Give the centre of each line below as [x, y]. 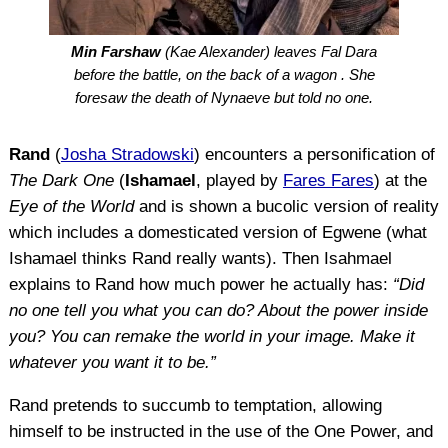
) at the [400, 180]
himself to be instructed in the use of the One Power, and [220, 431]
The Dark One [61, 180]
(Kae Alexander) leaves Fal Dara [269, 52]
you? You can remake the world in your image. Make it [211, 336]
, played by [239, 180]
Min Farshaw [116, 52]
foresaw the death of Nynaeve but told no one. [224, 98]
